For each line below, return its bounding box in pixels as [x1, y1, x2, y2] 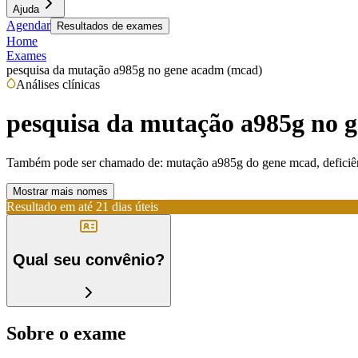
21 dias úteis [96, 199, 158, 213]
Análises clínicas [16, 78, 100, 91]
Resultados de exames [57, 20, 163, 32]
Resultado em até [6, 199, 93, 213]
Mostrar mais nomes [13, 185, 108, 197]
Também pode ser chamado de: [6, 155, 163, 169]
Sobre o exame [6, 322, 126, 344]
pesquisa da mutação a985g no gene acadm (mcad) [6, 63, 262, 77]
